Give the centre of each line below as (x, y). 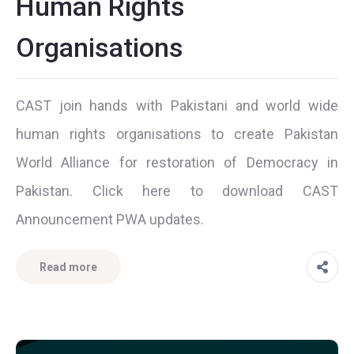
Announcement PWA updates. (110, 219)
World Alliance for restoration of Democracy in (177, 162)
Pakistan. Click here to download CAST (177, 190)
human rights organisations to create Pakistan (177, 134)
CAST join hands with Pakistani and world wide (177, 105)
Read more (68, 267)
